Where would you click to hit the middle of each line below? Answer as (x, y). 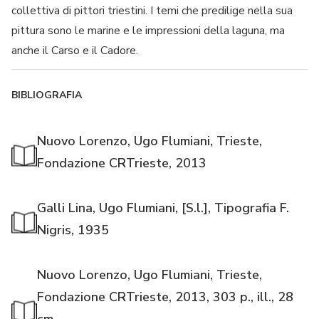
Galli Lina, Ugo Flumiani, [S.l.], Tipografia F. (163, 208)
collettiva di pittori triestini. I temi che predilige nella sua (152, 11)
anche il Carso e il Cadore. (75, 51)
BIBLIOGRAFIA (47, 95)
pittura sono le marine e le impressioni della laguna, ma (148, 31)
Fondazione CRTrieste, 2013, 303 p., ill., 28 (165, 297)
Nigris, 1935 (73, 230)
